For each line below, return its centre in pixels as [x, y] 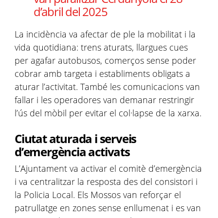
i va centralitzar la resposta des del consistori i [106, 182]
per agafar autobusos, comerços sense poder [105, 60]
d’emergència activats [72, 152]
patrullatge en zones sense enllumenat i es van [108, 208]
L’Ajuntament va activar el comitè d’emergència [108, 168]
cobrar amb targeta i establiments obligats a [102, 73]
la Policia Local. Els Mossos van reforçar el [98, 195]
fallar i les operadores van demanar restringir [104, 100]
